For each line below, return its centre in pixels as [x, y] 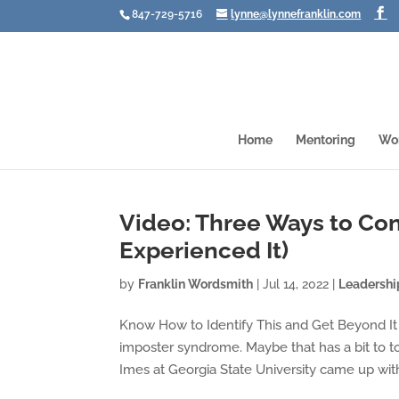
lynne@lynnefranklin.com [296, 14]
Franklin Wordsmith [196, 284]
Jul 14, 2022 [296, 284]
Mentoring [326, 140]
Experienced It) [204, 250]
